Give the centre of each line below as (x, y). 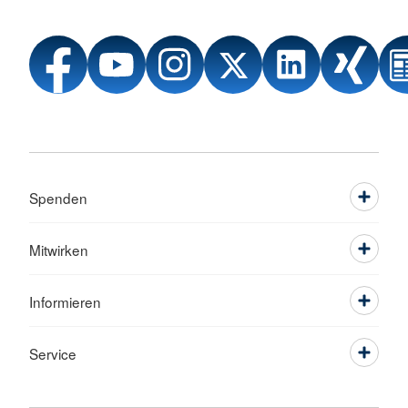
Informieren (65, 302)
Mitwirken (59, 250)
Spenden (58, 198)
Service (53, 354)
